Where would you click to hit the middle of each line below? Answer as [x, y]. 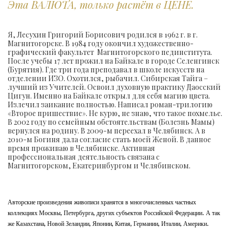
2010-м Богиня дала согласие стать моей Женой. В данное [109, 140]
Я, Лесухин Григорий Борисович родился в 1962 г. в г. [103, 35]
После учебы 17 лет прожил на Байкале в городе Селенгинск [113, 61]
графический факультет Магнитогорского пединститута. [110, 52]
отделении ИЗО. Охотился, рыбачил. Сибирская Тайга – [108, 79]
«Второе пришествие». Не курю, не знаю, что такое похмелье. [115, 113]
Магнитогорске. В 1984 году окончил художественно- [101, 44]
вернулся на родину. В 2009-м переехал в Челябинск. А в [107, 131]
